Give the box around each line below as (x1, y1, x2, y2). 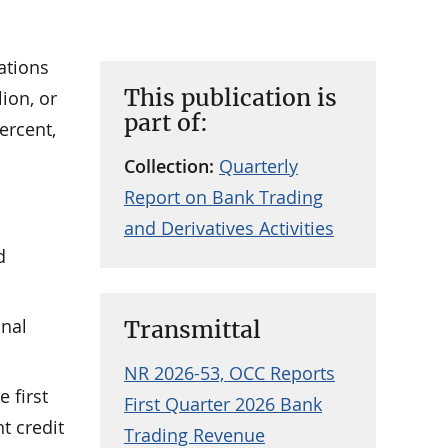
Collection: (123, 154, 219, 179)
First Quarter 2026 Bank (123, 392, 322, 416)
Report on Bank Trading (123, 185, 323, 210)
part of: (123, 108, 208, 138)
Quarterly (218, 154, 298, 179)
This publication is (123, 83, 337, 113)
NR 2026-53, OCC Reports (123, 361, 335, 385)
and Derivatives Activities (123, 216, 334, 241)
